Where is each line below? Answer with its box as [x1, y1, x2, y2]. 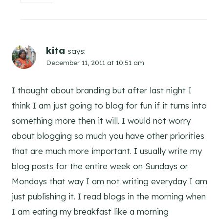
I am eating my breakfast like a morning [12, 206, 169, 217]
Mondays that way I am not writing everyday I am [12, 176, 207, 187]
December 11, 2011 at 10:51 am [46, 58, 144, 67]
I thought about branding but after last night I [12, 85, 192, 96]
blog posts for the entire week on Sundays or [12, 161, 188, 172]
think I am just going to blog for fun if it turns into [12, 100, 207, 111]
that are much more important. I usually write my [12, 146, 202, 156]
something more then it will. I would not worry [12, 115, 191, 126]
